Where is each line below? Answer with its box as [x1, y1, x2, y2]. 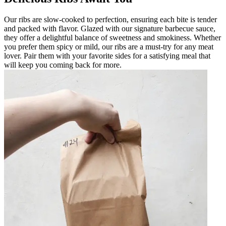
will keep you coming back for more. [4, 61, 122, 70]
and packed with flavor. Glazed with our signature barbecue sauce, [4, 24, 215, 33]
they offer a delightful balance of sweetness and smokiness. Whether [4, 33, 221, 42]
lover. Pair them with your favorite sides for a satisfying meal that [4, 51, 210, 61]
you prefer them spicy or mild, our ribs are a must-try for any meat [4, 42, 213, 51]
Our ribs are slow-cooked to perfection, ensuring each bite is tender [4, 15, 217, 24]
